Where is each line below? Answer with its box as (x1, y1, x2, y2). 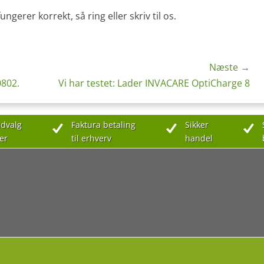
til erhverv (71, 133, 111, 144)
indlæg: (19, 92, 52, 105)
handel (184, 133, 213, 144)
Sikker (184, 119, 209, 130)
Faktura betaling (71, 119, 136, 130)
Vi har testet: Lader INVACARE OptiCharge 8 (58, 77, 250, 90)
